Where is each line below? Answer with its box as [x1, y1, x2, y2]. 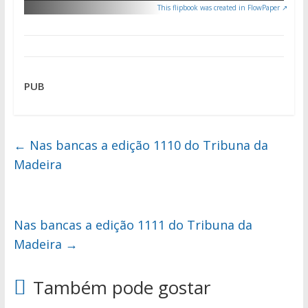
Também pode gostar [32, 275, 210, 300]
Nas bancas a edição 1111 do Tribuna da [13, 217, 252, 234]
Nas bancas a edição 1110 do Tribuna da [25, 137, 268, 154]
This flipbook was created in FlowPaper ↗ [157, 2, 288, 12]
